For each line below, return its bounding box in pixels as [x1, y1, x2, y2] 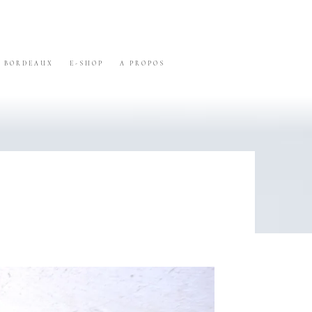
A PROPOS [120, 60, 166, 68]
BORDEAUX [3, 60, 54, 68]
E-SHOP [69, 60, 104, 68]
